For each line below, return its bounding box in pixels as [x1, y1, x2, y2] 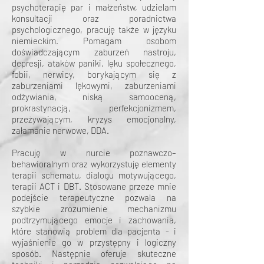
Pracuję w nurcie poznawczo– [12, 147, 176, 158]
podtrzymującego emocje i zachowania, [12, 214, 176, 225]
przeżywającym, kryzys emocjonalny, [12, 114, 176, 124]
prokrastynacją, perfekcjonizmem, [12, 103, 176, 113]
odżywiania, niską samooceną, [12, 91, 176, 102]
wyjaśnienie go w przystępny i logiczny [12, 237, 176, 247]
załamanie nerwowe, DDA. [12, 125, 109, 136]
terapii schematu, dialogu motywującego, [12, 170, 176, 180]
